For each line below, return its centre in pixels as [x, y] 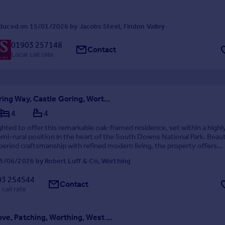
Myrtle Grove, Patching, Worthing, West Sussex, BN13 [109, 217]
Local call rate [33, 54]
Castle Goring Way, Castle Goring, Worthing [107, 99]
